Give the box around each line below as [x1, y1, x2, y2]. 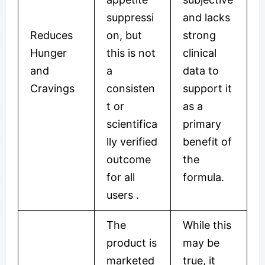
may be [183, 236, 219, 249]
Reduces [30, 28, 73, 41]
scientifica [106, 117, 157, 130]
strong [183, 28, 216, 41]
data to [183, 64, 219, 77]
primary [183, 117, 221, 130]
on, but [106, 28, 142, 41]
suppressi [106, 11, 154, 24]
